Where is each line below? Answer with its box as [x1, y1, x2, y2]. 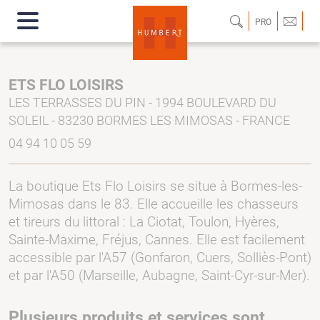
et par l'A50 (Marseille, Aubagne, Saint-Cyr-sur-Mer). [9, 267, 310, 284]
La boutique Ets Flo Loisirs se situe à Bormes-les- [9, 178, 302, 194]
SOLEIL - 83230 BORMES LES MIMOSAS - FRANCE [9, 113, 290, 128]
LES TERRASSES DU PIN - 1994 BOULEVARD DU [9, 95, 276, 110]
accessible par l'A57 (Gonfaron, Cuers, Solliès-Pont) [9, 249, 311, 266]
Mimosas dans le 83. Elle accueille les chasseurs [9, 196, 299, 212]
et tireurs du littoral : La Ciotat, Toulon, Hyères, [9, 214, 279, 230]
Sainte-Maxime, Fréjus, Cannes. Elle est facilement [9, 231, 305, 248]
